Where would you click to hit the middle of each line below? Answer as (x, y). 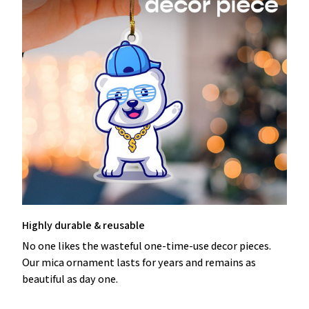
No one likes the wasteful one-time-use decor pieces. (147, 246)
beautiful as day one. (70, 279)
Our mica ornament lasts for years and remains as (139, 263)
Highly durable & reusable (83, 225)
